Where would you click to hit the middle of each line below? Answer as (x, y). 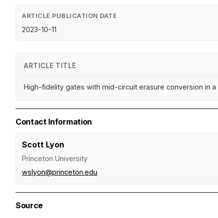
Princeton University (55, 158)
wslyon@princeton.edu (60, 172)
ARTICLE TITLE (50, 65)
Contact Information (54, 121)
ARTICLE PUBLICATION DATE (69, 16)
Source (29, 205)
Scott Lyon (43, 144)
